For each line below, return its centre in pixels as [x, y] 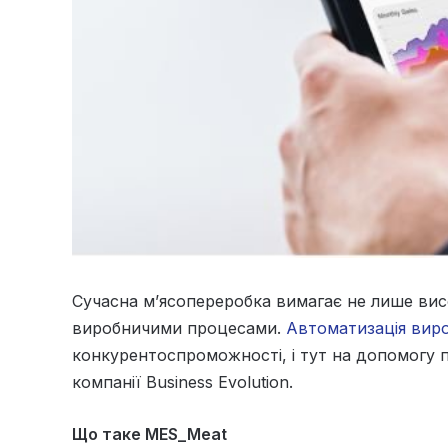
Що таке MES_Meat [149, 433]
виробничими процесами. [179, 327]
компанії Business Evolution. [182, 381]
